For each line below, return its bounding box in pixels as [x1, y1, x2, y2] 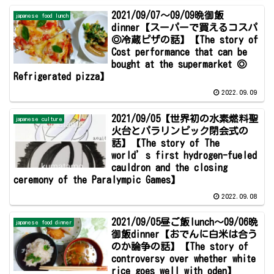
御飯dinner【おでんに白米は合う [111, 229, 258, 240]
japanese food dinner [15, 219, 73, 226]
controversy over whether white [111, 254, 256, 264]
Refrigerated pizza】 [13, 72, 110, 82]
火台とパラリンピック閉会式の [111, 126, 249, 136]
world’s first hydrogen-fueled [111, 150, 257, 161]
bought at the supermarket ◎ [111, 59, 247, 70]
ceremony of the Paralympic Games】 [13, 175, 181, 185]
